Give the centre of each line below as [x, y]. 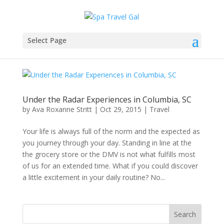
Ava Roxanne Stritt [62, 109]
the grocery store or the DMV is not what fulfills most [109, 154]
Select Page [47, 40]
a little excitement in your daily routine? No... [93, 177]
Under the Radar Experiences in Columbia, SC [107, 99]
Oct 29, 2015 [120, 109]
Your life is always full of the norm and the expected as [111, 131]
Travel [159, 109]
